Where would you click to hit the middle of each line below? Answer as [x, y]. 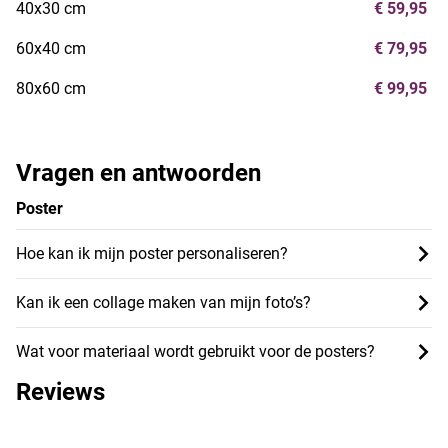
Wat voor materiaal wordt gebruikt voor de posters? [195, 351]
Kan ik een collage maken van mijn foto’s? [163, 302]
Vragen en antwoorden [138, 172]
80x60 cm [51, 88]
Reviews [60, 391]
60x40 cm [51, 48]
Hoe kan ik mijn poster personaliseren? [152, 253]
